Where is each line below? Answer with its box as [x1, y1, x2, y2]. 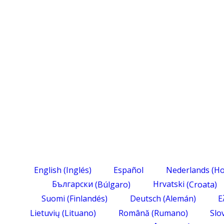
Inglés [65, 164, 89, 175]
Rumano [153, 207, 185, 218]
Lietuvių [30, 207, 60, 218]
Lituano [64, 207, 94, 218]
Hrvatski [152, 178, 184, 190]
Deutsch [129, 192, 161, 204]
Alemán [165, 192, 193, 204]
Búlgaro [97, 178, 128, 190]
